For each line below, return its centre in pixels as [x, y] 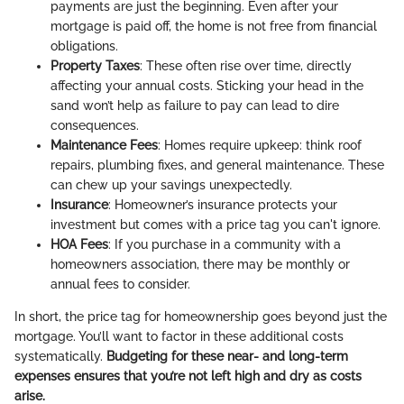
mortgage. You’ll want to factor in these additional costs [179, 336]
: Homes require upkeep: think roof [260, 145]
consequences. [95, 125]
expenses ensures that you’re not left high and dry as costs [188, 376]
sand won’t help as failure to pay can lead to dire [195, 105]
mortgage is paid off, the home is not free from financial [214, 26]
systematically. [60, 356]
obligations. [84, 46]
